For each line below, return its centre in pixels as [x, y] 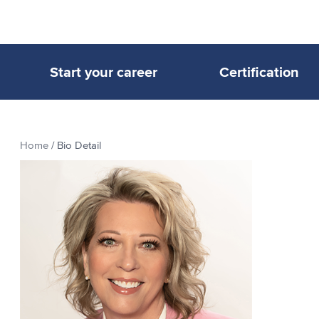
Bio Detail [79, 146]
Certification [260, 72]
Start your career [103, 72]
